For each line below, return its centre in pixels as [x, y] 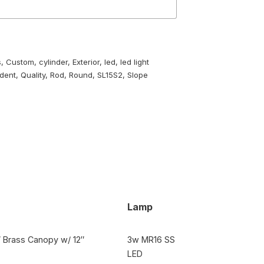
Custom [20, 62]
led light [135, 62]
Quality [33, 75]
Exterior [86, 62]
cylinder [54, 62]
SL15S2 [110, 75]
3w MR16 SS [151, 240]
